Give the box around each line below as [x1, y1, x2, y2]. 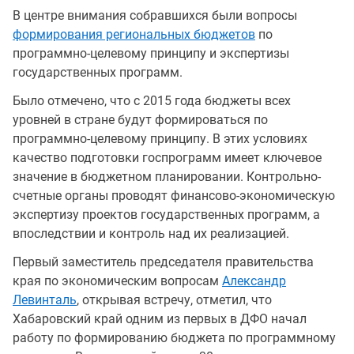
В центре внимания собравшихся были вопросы [13, 7, 297, 23]
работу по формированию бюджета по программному [13, 330, 336, 345]
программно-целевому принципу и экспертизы [13, 45, 289, 61]
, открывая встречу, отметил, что [77, 292, 272, 307]
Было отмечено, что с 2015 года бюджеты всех [13, 92, 291, 108]
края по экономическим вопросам [13, 273, 222, 288]
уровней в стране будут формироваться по [13, 111, 268, 127]
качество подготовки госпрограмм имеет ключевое [13, 149, 322, 165]
